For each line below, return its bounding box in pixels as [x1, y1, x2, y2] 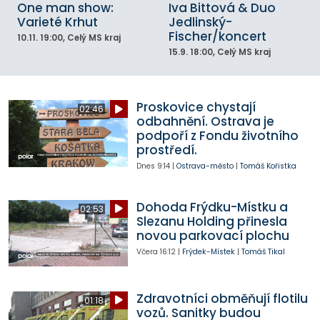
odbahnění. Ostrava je [136, 113, 274, 131]
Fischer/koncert [169, 28, 266, 46]
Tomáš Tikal [241, 246, 285, 257]
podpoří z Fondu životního [136, 127, 299, 145]
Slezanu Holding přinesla [136, 212, 287, 230]
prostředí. [136, 141, 197, 159]
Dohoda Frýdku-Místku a [136, 198, 288, 216]
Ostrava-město [176, 161, 234, 172]
